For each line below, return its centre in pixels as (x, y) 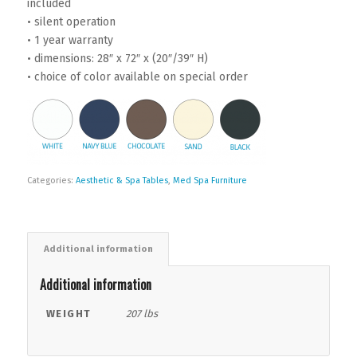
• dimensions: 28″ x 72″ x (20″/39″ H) (117, 59)
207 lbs (141, 314)
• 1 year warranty (70, 41)
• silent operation (71, 22)
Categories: (51, 181)
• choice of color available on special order (137, 77)
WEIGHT (69, 314)
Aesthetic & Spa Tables (122, 181)
